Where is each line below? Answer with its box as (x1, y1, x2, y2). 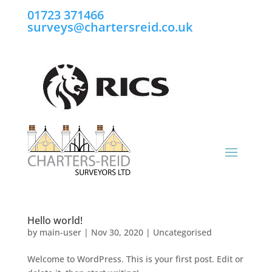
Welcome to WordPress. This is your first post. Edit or (27, 253, 243, 265)
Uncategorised (152, 226, 212, 239)
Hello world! (27, 214, 83, 228)
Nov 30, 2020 (90, 226, 143, 239)
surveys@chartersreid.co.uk (27, 19, 192, 35)
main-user (39, 226, 81, 239)
